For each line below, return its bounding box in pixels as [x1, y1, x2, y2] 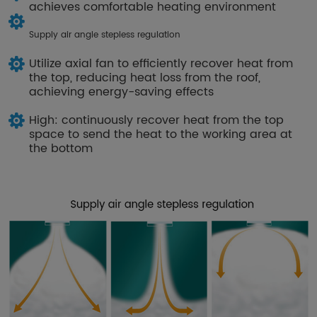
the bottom [29, 139, 93, 158]
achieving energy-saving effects [29, 83, 214, 102]
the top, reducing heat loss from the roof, [29, 69, 261, 88]
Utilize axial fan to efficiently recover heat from [29, 54, 294, 74]
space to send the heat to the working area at [29, 125, 293, 144]
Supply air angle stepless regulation [29, 28, 181, 42]
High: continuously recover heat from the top [29, 111, 284, 130]
